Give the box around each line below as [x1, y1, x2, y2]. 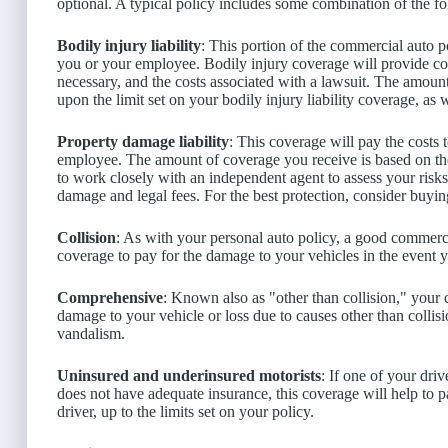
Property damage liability [57, 133, 229, 151]
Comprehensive [57, 289, 163, 307]
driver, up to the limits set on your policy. [57, 403, 314, 421]
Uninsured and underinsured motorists [57, 367, 321, 385]
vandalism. [57, 325, 125, 343]
